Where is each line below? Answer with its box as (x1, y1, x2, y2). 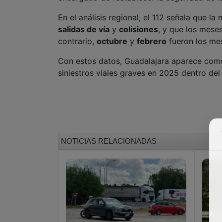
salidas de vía (58, 24, 110, 35)
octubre (97, 36, 127, 47)
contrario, (58, 36, 97, 47)
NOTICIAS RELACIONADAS (61, 137, 157, 146)
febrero (137, 36, 166, 47)
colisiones (119, 24, 158, 35)
